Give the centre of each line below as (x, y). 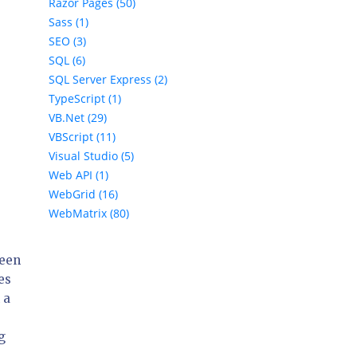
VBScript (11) (82, 137)
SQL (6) (67, 61)
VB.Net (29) (78, 118)
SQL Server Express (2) (108, 80)
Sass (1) (69, 22)
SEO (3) (67, 41)
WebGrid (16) (83, 194)
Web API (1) (78, 175)
